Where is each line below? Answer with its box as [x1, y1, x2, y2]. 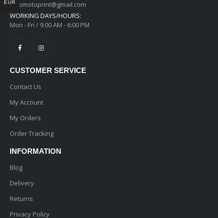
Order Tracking [10, 128, 54, 138]
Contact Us [10, 82, 41, 91]
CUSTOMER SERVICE [10, 66, 86, 74]
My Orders [10, 113, 41, 122]
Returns [10, 194, 33, 203]
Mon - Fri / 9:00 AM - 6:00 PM [10, 20, 90, 29]
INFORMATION [10, 146, 61, 155]
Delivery [10, 178, 34, 187]
